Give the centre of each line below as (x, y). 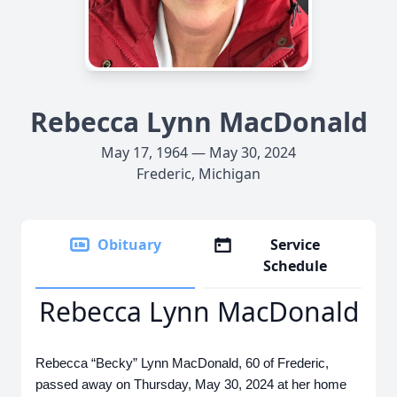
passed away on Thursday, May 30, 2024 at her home (191, 385)
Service (296, 245)
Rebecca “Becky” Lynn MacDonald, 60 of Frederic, (182, 363)
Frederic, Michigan (198, 174)
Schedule (296, 266)
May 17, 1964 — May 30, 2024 (198, 152)
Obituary (129, 245)
